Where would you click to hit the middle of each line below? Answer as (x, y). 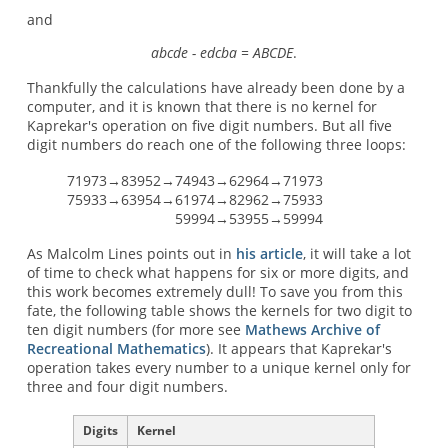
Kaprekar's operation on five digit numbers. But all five (209, 126)
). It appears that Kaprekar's (298, 349)
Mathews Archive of (312, 330)
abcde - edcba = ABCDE (221, 52)
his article (269, 254)
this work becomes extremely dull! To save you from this (214, 292)
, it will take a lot (356, 254)
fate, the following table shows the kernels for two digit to (219, 311)
